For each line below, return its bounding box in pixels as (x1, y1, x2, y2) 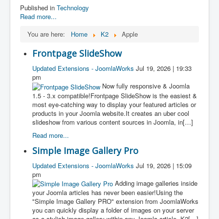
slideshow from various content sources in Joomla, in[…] (32, 117, 193, 127)
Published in (20, 3, 55, 13)
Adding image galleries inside (115, 178, 197, 188)
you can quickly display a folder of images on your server (32, 205, 194, 215)
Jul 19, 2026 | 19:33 (136, 64, 192, 73)
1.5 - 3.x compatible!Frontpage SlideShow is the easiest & (32, 90, 197, 100)
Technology (57, 3, 89, 13)
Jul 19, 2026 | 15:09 (136, 160, 192, 170)
